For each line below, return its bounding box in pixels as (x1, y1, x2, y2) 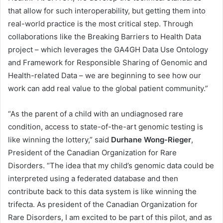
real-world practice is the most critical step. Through (8, 19, 193, 29)
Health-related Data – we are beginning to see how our (8, 71, 201, 81)
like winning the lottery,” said (8, 135, 111, 145)
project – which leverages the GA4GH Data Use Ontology (8, 45, 208, 55)
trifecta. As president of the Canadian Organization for (8, 200, 198, 210)
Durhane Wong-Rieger (111, 135, 191, 145)
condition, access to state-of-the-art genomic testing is (8, 122, 203, 132)
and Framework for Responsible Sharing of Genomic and (8, 58, 207, 68)
